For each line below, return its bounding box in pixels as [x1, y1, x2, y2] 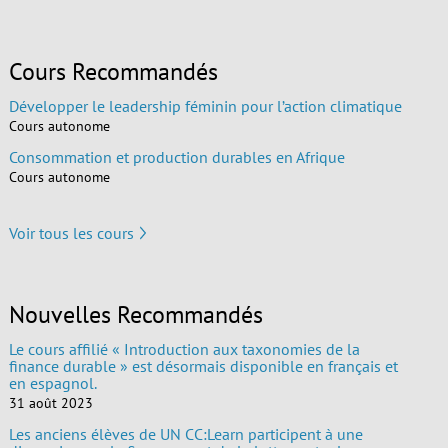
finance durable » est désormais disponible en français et [8, 355, 398, 376]
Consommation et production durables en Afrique [8, 146, 345, 167]
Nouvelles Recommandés [8, 298, 263, 330]
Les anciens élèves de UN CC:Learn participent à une [8, 423, 363, 444]
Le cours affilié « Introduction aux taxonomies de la [8, 338, 360, 359]
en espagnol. [8, 372, 97, 393]
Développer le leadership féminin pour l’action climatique [8, 95, 402, 116]
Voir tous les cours [8, 223, 134, 244]
